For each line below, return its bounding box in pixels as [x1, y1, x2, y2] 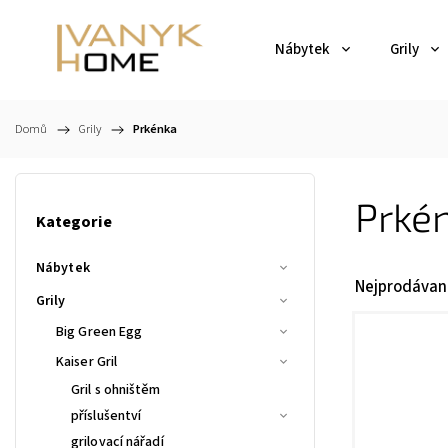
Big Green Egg [56, 321, 143, 342]
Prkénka [133, 120, 177, 138]
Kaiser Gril [56, 351, 118, 372]
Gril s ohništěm [71, 379, 161, 400]
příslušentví [71, 405, 142, 426]
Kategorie [36, 210, 112, 235]
